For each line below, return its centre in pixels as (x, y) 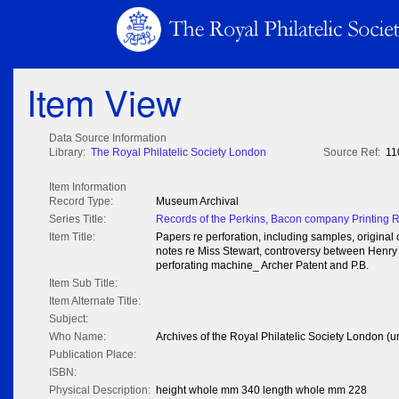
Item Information (88, 187)
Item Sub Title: (83, 284)
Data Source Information (108, 138)
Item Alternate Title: (95, 301)
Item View (104, 102)
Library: (67, 153)
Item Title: (72, 237)
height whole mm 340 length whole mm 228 (261, 391)
